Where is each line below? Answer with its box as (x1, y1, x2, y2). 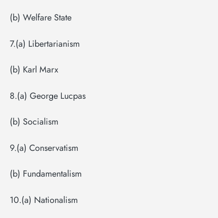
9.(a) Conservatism (10, 141, 78, 154)
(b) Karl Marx (10, 63, 58, 76)
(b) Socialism (10, 115, 58, 128)
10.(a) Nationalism (10, 193, 78, 206)
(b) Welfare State (10, 11, 72, 24)
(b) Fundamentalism (10, 167, 82, 181)
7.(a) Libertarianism (10, 37, 80, 50)
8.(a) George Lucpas (10, 89, 86, 102)
